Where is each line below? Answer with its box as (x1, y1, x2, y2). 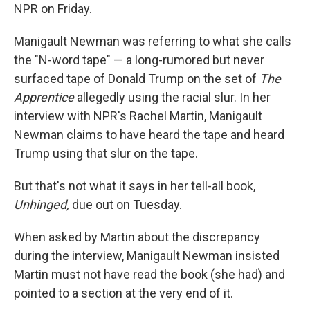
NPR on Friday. (14, 1, 92, 16)
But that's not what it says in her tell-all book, (14, 179, 255, 193)
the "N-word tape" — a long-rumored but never (14, 53, 264, 67)
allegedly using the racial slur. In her (74, 90, 271, 104)
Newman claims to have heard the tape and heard (14, 127, 284, 142)
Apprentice (14, 90, 74, 104)
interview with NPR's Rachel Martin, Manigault (14, 109, 262, 123)
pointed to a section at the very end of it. (14, 286, 233, 300)
